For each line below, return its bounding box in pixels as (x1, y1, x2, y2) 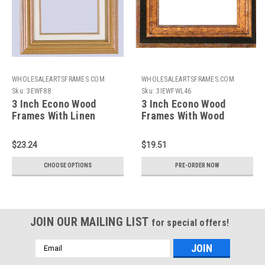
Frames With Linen (12, 109, 96, 122)
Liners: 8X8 (12, 121, 63, 134)
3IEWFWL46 (156, 86, 192, 95)
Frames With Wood (141, 109, 224, 122)
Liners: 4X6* (141, 121, 197, 134)
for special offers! (151, 216, 230, 228)
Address (35, 252, 67, 262)
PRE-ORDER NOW (175, 161, 219, 169)
